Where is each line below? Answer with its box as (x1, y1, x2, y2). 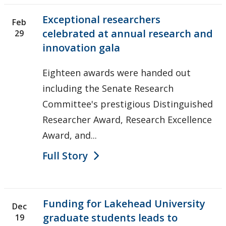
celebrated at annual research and (42, 26, 213, 40)
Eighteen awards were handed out (42, 66, 191, 79)
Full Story (42, 149, 88, 163)
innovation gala (42, 40, 120, 54)
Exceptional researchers (42, 12, 160, 26)
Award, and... (42, 129, 97, 141)
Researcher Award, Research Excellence (42, 113, 212, 126)
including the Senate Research (42, 82, 174, 94)
